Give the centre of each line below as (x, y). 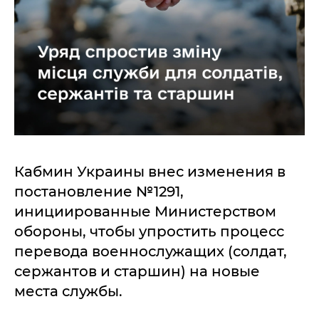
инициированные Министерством (145, 211)
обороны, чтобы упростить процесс (149, 231)
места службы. (68, 291)
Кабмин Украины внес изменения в (150, 171)
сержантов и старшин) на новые (137, 271)
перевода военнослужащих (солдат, (151, 251)
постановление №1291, (99, 191)
